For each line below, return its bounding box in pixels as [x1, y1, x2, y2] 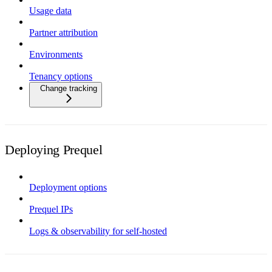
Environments [29, 49, 83, 59]
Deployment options [29, 182, 107, 192]
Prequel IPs [29, 203, 73, 214]
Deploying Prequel [5, 141, 103, 157]
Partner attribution [29, 27, 98, 38]
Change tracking [40, 83, 97, 93]
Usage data [29, 5, 72, 16]
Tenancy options [29, 70, 92, 81]
